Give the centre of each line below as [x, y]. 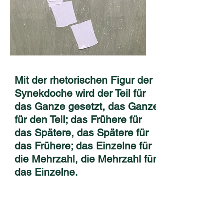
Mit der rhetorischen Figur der [83, 80]
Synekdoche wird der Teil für [80, 93]
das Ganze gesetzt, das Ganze [87, 106]
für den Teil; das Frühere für [78, 119]
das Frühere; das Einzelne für [83, 146]
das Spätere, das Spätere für [82, 133]
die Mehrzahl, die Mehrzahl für [85, 159]
